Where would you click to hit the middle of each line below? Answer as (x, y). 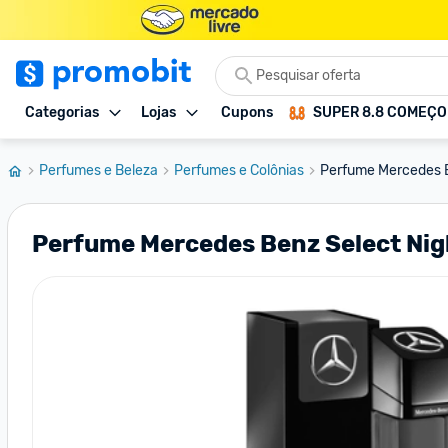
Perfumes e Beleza (98, 170)
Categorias (62, 112)
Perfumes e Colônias (239, 170)
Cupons (247, 112)
